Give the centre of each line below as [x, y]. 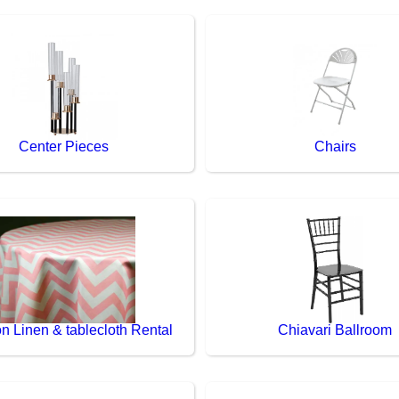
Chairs [335, 146]
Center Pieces [64, 146]
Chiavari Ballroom [335, 330]
